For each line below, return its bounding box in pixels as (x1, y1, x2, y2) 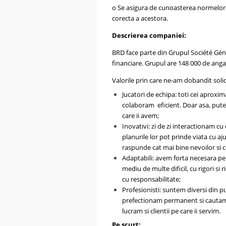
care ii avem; (122, 110, 159, 120)
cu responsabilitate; (122, 174, 181, 184)
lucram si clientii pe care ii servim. (122, 206, 220, 215)
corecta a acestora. (112, 14, 168, 23)
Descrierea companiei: (112, 31, 186, 40)
